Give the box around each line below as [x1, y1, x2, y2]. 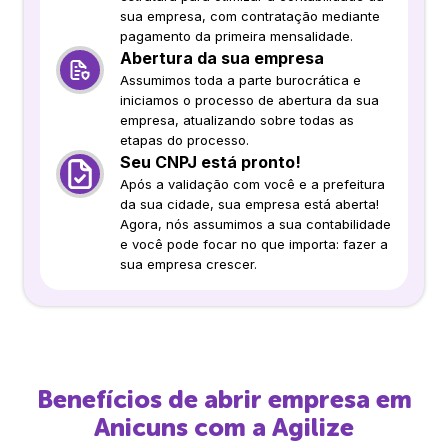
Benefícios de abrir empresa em [36, 383, 412, 415]
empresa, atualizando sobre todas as [120, 111, 354, 128]
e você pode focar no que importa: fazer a [120, 235, 388, 252]
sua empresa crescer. [120, 255, 257, 272]
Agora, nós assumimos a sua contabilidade [120, 215, 391, 232]
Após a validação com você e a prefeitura [120, 175, 385, 192]
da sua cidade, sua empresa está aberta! [120, 195, 379, 212]
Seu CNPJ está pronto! [120, 151, 301, 172]
